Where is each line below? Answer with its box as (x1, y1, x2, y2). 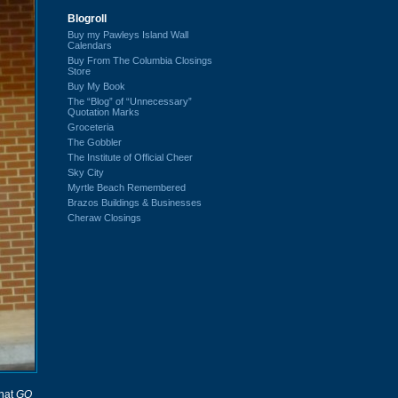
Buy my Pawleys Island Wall (68, 28, 188, 40)
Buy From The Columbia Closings (68, 54, 212, 66)
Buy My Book (68, 80, 125, 92)
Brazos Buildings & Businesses (68, 196, 202, 208)
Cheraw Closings (68, 211, 141, 223)
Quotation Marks (68, 106, 139, 117)
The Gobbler (68, 136, 122, 147)
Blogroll (68, 12, 107, 25)
